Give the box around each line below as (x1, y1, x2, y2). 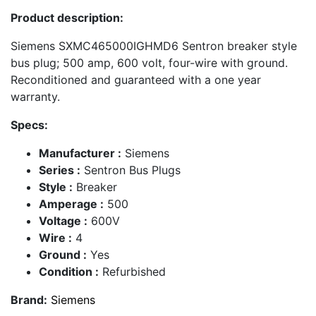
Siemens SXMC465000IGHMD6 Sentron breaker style (11, 39, 297, 54)
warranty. (11, 90, 60, 104)
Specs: (11, 118, 48, 133)
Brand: (11, 293, 47, 308)
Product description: (11, 11, 123, 25)
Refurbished (99, 265, 166, 279)
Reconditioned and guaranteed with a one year (11, 73, 261, 87)
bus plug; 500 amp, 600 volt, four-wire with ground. (11, 56, 288, 71)
